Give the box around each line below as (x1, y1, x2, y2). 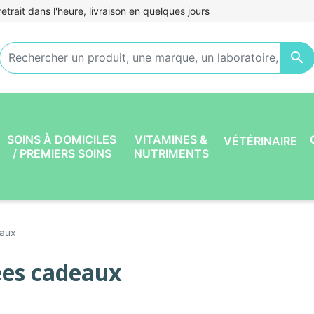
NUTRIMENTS (133, 146, 209, 161)
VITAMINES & (135, 132, 208, 146)
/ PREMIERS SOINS (12, 146, 111, 161)
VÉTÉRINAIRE (224, 133, 298, 148)
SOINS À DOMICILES (7, 132, 117, 146)
